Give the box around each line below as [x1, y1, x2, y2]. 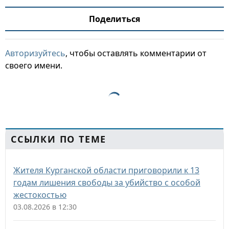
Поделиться [89, 13, 140, 25]
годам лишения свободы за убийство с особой [13, 177, 200, 188]
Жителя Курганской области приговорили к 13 [13, 165, 199, 176]
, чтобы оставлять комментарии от [65, 48, 207, 59]
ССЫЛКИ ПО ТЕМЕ [11, 133, 107, 145]
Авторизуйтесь [5, 48, 65, 59]
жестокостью [13, 189, 66, 200]
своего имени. [5, 60, 62, 71]
